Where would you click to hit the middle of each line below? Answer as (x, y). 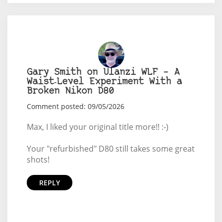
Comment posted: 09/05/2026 (75, 107)
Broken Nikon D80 (70, 92)
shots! (38, 160)
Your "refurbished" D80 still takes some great (111, 149)
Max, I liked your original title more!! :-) (97, 127)
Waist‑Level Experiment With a (104, 82)
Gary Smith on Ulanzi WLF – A (103, 73)
